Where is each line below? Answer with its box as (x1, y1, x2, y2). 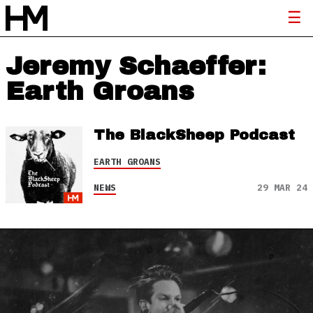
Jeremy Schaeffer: (6, 52, 266, 80)
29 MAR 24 (257, 182, 307, 194)
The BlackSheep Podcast (94, 127, 295, 143)
